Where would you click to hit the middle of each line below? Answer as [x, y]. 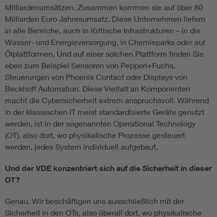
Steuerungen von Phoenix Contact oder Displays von [96, 77]
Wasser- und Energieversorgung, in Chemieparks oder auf [105, 42]
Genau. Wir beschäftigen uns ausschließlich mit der [94, 201]
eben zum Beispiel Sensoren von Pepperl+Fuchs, [90, 65]
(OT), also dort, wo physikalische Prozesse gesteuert [95, 135]
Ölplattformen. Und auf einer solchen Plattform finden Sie [104, 54]
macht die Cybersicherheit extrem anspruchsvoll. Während [107, 100]
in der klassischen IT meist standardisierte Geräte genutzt [105, 112]
